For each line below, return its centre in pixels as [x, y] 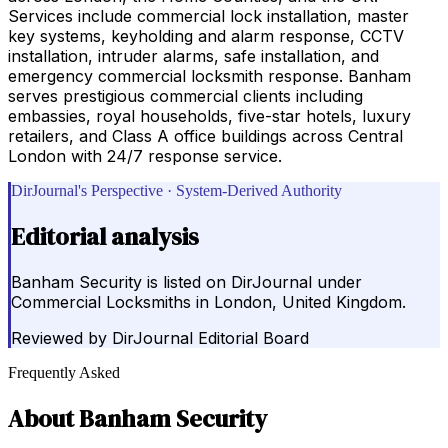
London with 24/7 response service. [145, 155]
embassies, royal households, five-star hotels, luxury [209, 115]
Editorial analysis [105, 236]
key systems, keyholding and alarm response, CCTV [206, 35]
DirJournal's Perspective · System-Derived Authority [176, 190]
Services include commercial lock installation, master [208, 15]
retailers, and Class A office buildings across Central [205, 135]
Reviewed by [59, 338]
